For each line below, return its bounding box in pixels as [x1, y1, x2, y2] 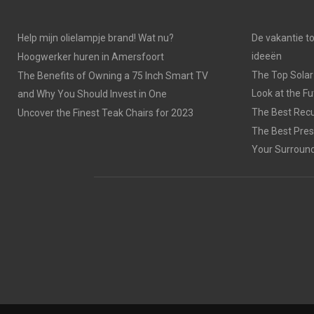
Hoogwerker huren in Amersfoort [18, 51, 164, 62]
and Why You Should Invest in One [18, 88, 167, 100]
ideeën [251, 50, 282, 62]
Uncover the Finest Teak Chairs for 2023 [18, 107, 193, 118]
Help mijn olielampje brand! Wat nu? [18, 32, 174, 43]
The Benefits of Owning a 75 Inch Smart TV [18, 70, 208, 81]
